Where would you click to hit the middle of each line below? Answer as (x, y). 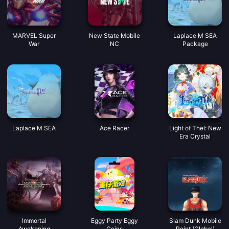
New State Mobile (114, 36)
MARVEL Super (34, 36)
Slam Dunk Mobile (195, 221)
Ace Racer (114, 128)
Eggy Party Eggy (114, 221)
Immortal (34, 221)
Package (195, 44)
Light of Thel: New (195, 128)
